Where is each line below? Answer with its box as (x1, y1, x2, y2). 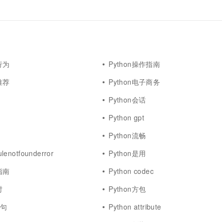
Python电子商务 (109, 77, 161, 87)
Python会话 (109, 95, 146, 105)
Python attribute (109, 202, 162, 212)
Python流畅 (109, 130, 146, 140)
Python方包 (109, 184, 146, 194)
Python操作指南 (109, 59, 161, 69)
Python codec (109, 166, 154, 176)
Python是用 (109, 148, 146, 158)
